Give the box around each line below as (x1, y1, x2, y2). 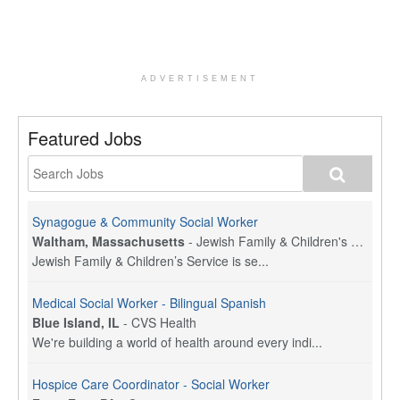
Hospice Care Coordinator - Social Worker (32, 374, 270, 393)
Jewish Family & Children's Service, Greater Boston (196, 231, 351, 250)
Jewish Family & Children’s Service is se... (32, 251, 269, 270)
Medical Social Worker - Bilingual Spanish (32, 293, 266, 312)
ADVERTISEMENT (141, 73, 259, 83)
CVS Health (131, 312, 196, 331)
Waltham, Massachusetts (32, 231, 185, 250)
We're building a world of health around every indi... (32, 332, 322, 351)
